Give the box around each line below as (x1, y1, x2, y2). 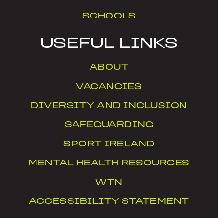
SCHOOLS (82, 12, 136, 21)
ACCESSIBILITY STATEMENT (29, 198, 189, 206)
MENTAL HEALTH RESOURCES (28, 159, 190, 168)
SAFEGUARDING (65, 121, 153, 129)
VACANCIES (76, 82, 142, 91)
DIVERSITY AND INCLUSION (31, 102, 187, 110)
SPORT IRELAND (63, 140, 155, 148)
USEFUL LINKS (40, 36, 178, 52)
